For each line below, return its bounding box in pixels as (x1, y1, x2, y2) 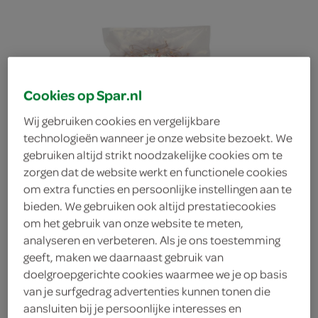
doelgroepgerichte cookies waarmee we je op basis (23, 266, 288, 282)
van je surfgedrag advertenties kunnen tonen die (23, 283, 271, 299)
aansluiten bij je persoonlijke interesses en (23, 300, 242, 316)
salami (14, 258, 90, 293)
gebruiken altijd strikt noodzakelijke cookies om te (23, 147, 283, 163)
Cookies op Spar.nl (23, 85, 143, 105)
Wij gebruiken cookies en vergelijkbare (23, 113, 221, 128)
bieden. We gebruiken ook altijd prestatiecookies (23, 198, 277, 214)
